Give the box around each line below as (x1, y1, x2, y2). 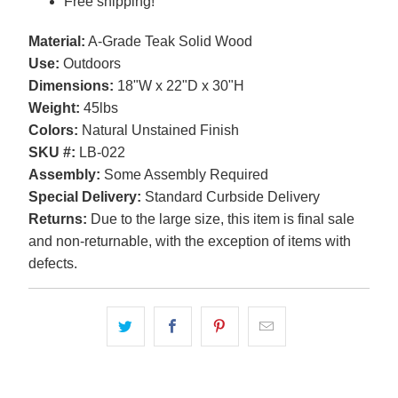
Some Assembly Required (99, 167, 268, 183)
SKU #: (28, 145, 76, 161)
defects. (28, 256, 77, 272)
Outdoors (59, 56, 121, 72)
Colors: (28, 123, 78, 139)
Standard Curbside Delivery (140, 189, 320, 205)
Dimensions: (28, 78, 114, 94)
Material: (28, 34, 85, 50)
